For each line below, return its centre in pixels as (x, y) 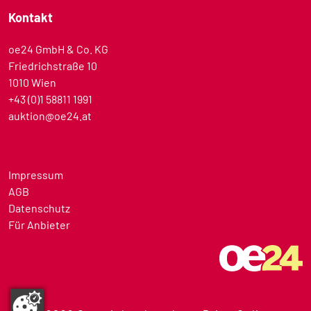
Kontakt (31, 17)
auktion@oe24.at (50, 116)
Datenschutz (39, 208)
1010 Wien (32, 82)
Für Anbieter (39, 225)
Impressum (36, 175)
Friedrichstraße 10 (53, 66)
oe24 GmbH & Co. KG (58, 49)
